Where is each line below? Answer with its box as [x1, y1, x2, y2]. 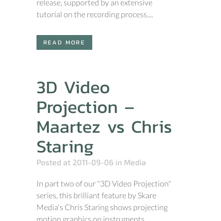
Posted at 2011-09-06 [37, 157, 113, 167]
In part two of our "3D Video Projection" [37, 179, 171, 188]
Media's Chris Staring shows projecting [37, 202, 168, 212]
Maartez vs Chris [37, 113, 172, 140]
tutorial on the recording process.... [37, 9, 153, 19]
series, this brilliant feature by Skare [37, 190, 156, 200]
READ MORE [43, 38, 85, 47]
